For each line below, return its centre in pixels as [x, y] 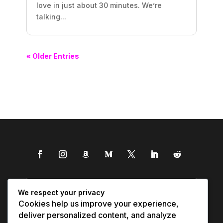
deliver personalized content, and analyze [97, 215]
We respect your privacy [61, 192]
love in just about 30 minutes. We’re [99, 5]
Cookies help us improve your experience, [99, 203]
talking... [51, 17]
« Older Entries [53, 56]
